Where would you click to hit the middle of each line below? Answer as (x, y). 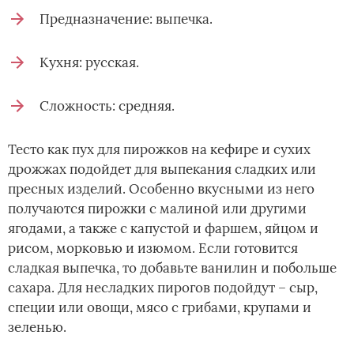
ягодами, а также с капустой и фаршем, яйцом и (163, 228)
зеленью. (37, 327)
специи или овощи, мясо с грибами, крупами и (160, 307)
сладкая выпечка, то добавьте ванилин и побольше (172, 267)
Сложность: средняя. (107, 105)
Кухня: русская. (89, 62)
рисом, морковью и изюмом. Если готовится (153, 248)
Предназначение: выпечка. (126, 19)
